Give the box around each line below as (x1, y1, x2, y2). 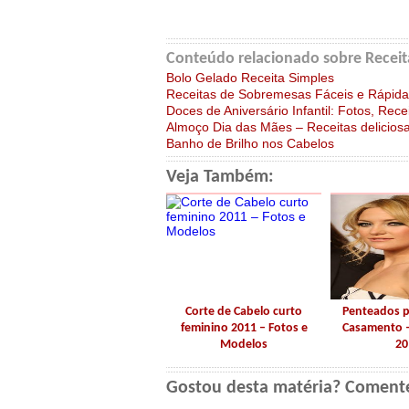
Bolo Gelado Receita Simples (166, 70, 334, 85)
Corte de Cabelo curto (185, 305, 302, 319)
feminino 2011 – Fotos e (180, 321, 308, 335)
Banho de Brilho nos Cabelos (166, 136, 334, 151)
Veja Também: (166, 168, 274, 186)
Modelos (220, 338, 267, 351)
